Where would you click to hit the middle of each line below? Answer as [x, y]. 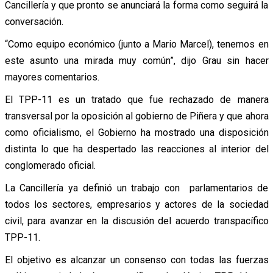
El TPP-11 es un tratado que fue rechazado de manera [136, 99]
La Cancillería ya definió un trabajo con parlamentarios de [136, 188]
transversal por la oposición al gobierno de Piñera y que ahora [136, 116]
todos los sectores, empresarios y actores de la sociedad [136, 204]
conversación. [34, 21]
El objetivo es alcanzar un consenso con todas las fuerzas [136, 260]
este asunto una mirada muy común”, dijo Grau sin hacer [136, 60]
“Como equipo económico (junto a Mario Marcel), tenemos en [136, 44]
